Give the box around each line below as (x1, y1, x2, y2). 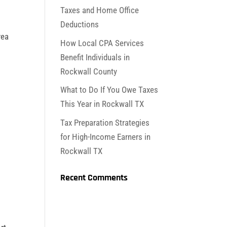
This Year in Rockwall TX (60, 99, 144, 109)
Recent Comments (60, 171, 128, 183)
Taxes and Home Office (60, 5, 139, 16)
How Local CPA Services (60, 37, 144, 48)
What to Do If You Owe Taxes (60, 85, 159, 95)
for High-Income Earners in (60, 131, 151, 142)
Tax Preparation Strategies (60, 117, 150, 128)
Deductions (60, 19, 99, 30)
